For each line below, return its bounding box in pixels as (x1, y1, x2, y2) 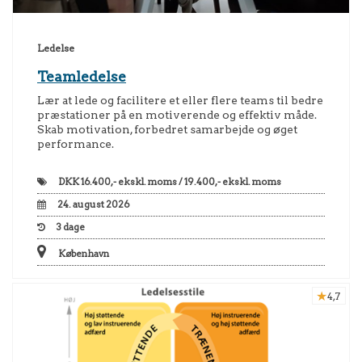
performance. (37, 137, 114, 151)
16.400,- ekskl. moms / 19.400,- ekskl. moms (79, 176, 281, 188)
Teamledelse (37, 68, 126, 86)
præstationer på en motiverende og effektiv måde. (37, 108, 317, 122)
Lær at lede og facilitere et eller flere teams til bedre (37, 94, 323, 107)
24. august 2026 (57, 199, 129, 211)
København (57, 248, 109, 260)
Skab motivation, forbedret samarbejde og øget (37, 123, 297, 137)
